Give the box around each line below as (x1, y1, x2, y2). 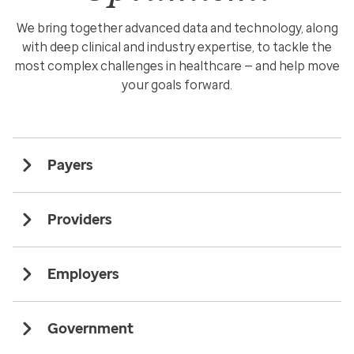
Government (47, 319, 134, 337)
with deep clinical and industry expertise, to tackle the (22, 39, 332, 55)
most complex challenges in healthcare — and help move (14, 58, 340, 73)
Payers (47, 156, 93, 174)
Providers (47, 210, 112, 228)
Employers (47, 265, 119, 283)
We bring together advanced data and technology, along (16, 20, 338, 36)
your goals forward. (122, 77, 232, 92)
